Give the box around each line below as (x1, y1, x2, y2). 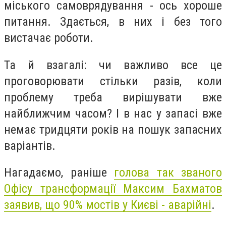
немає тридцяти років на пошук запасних (4, 122, 222, 137)
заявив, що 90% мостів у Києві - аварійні (4, 198, 211, 212)
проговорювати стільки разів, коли (4, 74, 222, 88)
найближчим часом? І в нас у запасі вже (4, 106, 222, 121)
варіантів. (4, 138, 55, 153)
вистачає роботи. (4, 31, 93, 45)
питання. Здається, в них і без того (4, 15, 222, 29)
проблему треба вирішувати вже (4, 90, 222, 104)
